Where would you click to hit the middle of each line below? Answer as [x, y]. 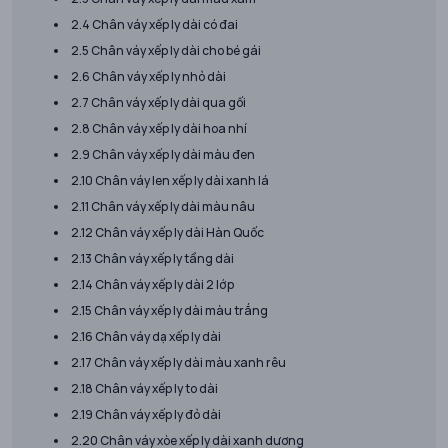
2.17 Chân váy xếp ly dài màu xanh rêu [178, 362]
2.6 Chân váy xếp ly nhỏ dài [148, 76]
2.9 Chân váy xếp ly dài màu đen [163, 154]
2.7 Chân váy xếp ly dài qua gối [158, 102]
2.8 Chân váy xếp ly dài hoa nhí [159, 128]
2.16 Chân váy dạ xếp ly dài [146, 336]
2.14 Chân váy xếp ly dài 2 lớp [152, 284]
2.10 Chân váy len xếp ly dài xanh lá [170, 180]
